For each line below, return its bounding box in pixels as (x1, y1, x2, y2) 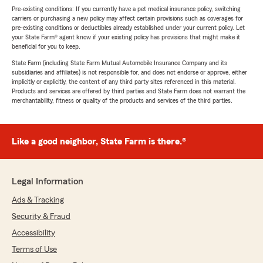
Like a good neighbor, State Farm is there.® (12, 137, 186, 146)
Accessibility (12, 229, 55, 237)
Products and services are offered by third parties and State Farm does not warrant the (12, 87, 245, 95)
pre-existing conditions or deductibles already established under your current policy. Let (12, 24, 245, 31)
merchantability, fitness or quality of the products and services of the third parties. (12, 97, 232, 104)
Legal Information (12, 177, 83, 186)
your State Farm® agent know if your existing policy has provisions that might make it (12, 33, 240, 41)
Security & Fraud (12, 213, 70, 221)
